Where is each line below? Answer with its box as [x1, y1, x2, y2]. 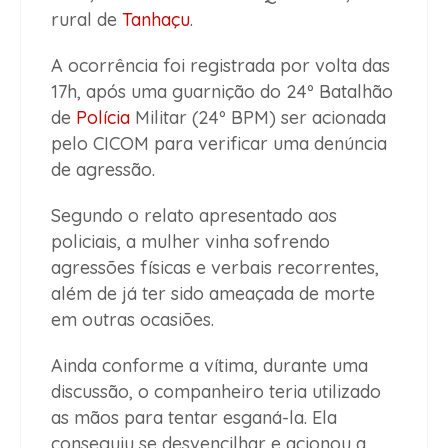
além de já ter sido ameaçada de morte [51, 281, 375, 305]
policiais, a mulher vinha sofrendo [51, 229, 330, 253]
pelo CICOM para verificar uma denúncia [51, 131, 387, 155]
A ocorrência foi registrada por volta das [51, 53, 390, 77]
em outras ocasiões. [51, 307, 214, 331]
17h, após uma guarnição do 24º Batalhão [51, 79, 393, 103]
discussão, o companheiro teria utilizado [51, 379, 381, 403]
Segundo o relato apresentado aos [51, 203, 337, 227]
